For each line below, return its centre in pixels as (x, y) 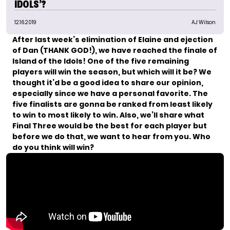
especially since (45, 93)
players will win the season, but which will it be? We (112, 72)
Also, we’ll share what (162, 115)
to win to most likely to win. (65, 115)
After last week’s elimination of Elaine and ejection (113, 40)
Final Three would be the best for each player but (110, 126)
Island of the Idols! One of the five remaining (101, 61)
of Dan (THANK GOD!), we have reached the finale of (115, 50)
